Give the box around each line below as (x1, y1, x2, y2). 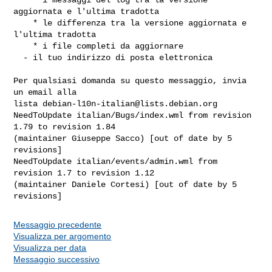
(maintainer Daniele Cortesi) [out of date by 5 (13, 179, 237, 189)
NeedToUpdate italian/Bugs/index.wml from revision (13, 110, 252, 120)
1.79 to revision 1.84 (13, 121, 121, 132)
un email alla (13, 87, 77, 97)
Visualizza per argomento (13, 231, 112, 241)
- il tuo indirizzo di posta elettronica (13, 52, 24, 63)
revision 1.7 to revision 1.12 (13, 168, 160, 178)
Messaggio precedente (13, 219, 102, 229)
